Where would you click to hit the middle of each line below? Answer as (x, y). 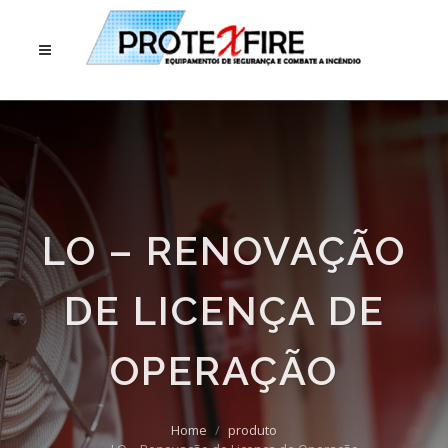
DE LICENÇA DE (224, 310)
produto (252, 430)
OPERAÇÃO (224, 370)
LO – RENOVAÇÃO (224, 250)
